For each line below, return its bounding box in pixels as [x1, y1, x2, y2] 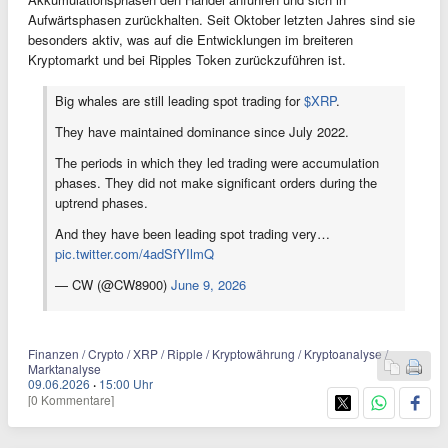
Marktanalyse [28, 360, 101, 377]
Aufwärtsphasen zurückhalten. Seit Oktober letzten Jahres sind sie [28, 10, 415, 29]
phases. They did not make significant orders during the [55, 173, 377, 192]
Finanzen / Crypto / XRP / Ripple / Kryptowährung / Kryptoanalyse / [28, 345, 388, 362]
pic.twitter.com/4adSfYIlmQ [55, 244, 214, 263]
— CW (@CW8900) [55, 275, 171, 294]
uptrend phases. [55, 193, 148, 212]
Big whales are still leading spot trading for [55, 91, 304, 110]
